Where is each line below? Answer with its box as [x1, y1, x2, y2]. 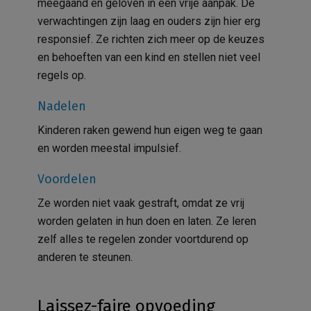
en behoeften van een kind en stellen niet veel [37, 50, 260, 64]
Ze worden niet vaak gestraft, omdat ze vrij [37, 196, 244, 210]
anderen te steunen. [37, 250, 133, 264]
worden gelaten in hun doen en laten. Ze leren [37, 214, 256, 228]
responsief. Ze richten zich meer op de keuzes [37, 32, 264, 46]
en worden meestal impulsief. [37, 141, 181, 155]
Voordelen [37, 171, 96, 187]
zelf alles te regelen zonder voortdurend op [37, 232, 249, 246]
